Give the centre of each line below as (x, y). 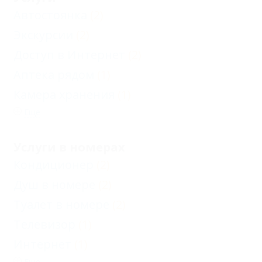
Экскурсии (43, 35)
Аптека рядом (54, 74)
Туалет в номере (61, 204)
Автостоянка (50, 15)
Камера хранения (64, 94)
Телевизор (44, 224)
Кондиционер (54, 164)
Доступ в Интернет (69, 54)
